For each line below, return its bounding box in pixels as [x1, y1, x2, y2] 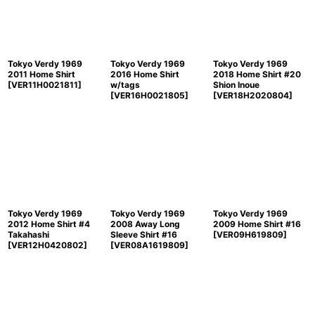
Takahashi [8, 229, 49, 240]
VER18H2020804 [216, 90, 289, 101]
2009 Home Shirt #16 [212, 219, 301, 229]
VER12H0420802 [11, 240, 84, 250]
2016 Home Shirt [110, 69, 179, 79]
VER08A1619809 [113, 240, 185, 250]
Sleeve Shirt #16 [110, 229, 177, 240]
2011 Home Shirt [8, 69, 75, 79]
